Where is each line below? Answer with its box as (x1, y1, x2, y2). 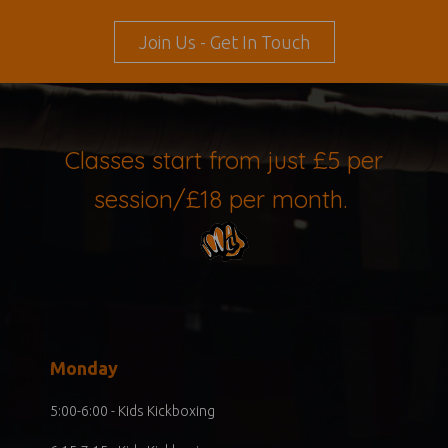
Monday (50, 357, 118, 378)
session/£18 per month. (94, 183, 347, 214)
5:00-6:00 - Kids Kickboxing (50, 402, 215, 419)
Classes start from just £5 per (65, 144, 383, 175)
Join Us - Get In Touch (130, 31, 318, 52)
